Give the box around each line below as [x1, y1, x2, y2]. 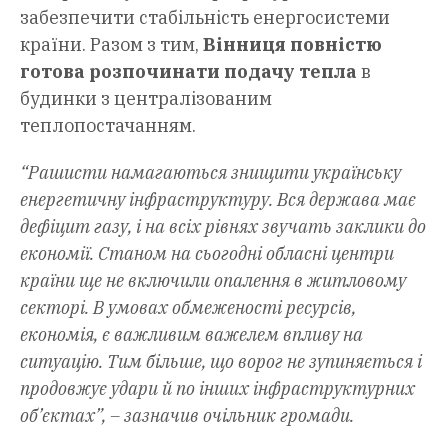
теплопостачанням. [20, 114, 196, 138]
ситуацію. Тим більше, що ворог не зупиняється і [20, 350, 422, 374]
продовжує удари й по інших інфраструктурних [20, 377, 415, 401]
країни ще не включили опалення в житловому [20, 269, 406, 293]
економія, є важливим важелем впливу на [20, 323, 363, 347]
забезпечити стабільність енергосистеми [20, 6, 390, 30]
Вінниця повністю [203, 33, 382, 57]
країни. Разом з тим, [20, 33, 203, 57]
